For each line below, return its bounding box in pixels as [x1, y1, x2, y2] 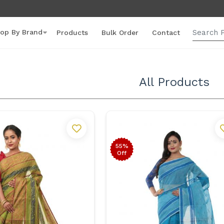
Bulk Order [101, 28, 138, 36]
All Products [139, 75, 210, 89]
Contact [151, 28, 180, 36]
